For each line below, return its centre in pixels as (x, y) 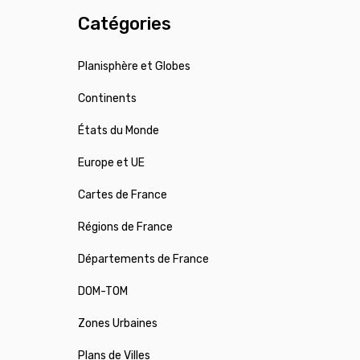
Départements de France (143, 260)
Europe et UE (111, 163)
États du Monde (119, 131)
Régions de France (125, 227)
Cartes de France (123, 195)
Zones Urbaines (118, 324)
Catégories (125, 24)
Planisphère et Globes (134, 67)
